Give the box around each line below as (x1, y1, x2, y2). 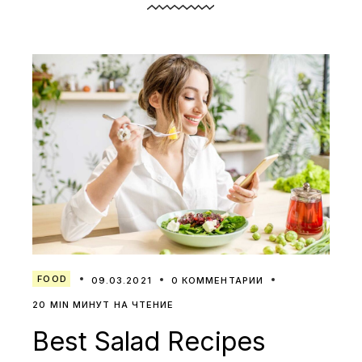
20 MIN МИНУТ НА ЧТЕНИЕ (32, 298, 175, 310)
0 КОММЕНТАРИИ (170, 274, 264, 286)
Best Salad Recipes (32, 325, 267, 357)
